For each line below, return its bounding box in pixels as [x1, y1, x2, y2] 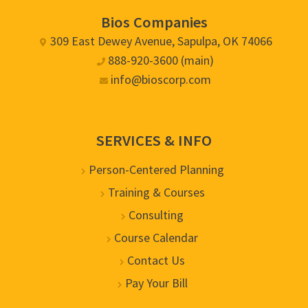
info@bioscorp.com [111, 71, 211, 87]
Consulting [129, 206, 184, 223]
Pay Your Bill [124, 274, 188, 291]
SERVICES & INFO [96, 130, 212, 150]
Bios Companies [100, 12, 208, 32]
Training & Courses [107, 184, 205, 200]
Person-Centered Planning [88, 161, 224, 177]
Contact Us [127, 252, 185, 268]
